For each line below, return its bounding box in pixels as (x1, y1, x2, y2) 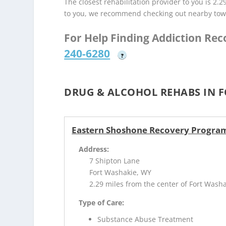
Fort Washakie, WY (89, 167, 152, 178)
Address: (79, 144, 109, 154)
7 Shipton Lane (89, 156, 140, 166)
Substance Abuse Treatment (97, 214, 194, 224)
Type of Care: (79, 198, 125, 208)
